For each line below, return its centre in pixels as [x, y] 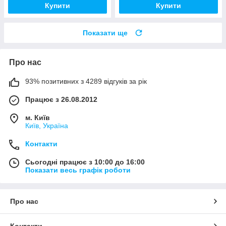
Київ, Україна [47, 125]
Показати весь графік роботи [78, 170]
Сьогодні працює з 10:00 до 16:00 [85, 162]
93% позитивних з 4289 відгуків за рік [86, 81]
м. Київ [38, 117]
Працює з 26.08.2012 [61, 99]
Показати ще [105, 33]
